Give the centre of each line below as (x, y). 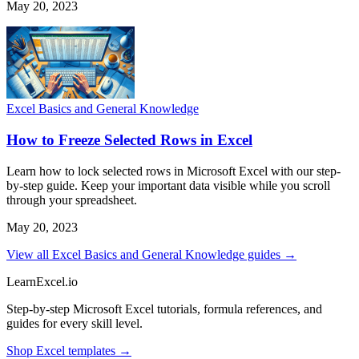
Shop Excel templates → (69, 350)
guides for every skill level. (75, 323)
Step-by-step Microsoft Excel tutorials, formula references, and (164, 309)
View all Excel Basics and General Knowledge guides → (151, 254)
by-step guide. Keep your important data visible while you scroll (168, 185)
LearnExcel (36, 281)
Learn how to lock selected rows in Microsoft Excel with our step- (173, 171)
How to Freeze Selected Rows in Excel (129, 140)
